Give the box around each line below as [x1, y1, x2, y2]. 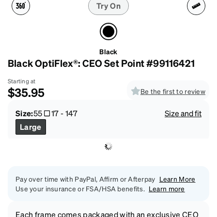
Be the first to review [140, 86, 205, 95]
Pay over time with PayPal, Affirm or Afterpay [15, 174, 155, 183]
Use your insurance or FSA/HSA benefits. [15, 184, 145, 193]
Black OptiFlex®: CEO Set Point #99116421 [8, 56, 195, 69]
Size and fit [165, 108, 201, 118]
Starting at [8, 77, 36, 85]
